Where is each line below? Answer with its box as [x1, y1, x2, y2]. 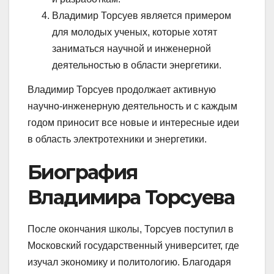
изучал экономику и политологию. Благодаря [28, 256, 231, 267]
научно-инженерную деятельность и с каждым [28, 100, 237, 111]
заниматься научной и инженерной [52, 43, 211, 54]
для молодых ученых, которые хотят [52, 27, 217, 38]
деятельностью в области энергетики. [52, 60, 221, 71]
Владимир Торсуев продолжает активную [28, 84, 216, 95]
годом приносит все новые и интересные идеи [28, 117, 239, 128]
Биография [28, 160, 138, 184]
